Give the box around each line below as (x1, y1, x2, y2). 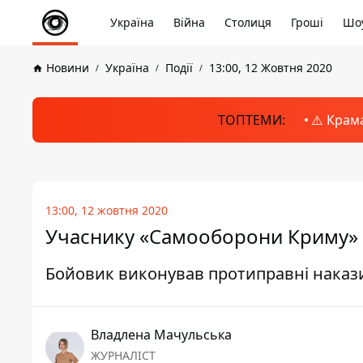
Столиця (224, 15, 271, 30)
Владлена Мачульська (91, 326, 232, 344)
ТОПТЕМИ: (217, 111, 285, 129)
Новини (46, 60, 89, 75)
